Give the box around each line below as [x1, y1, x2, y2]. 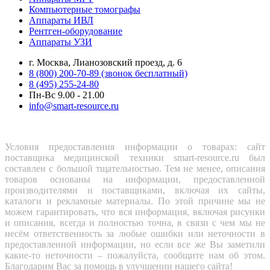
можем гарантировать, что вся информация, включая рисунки [5, 206, 265, 217]
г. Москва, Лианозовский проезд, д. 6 [29, 57, 182, 67]
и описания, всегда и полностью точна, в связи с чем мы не [5, 217, 265, 228]
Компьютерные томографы [29, 4, 140, 14]
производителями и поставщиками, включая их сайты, [5, 184, 265, 195]
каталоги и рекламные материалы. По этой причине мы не [5, 195, 265, 206]
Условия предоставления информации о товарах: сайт [5, 141, 265, 152]
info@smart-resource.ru [29, 100, 119, 111]
